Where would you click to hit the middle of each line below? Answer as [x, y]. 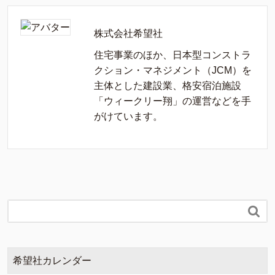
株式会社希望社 [128, 34]
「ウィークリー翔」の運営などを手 [172, 101]
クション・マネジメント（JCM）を [173, 71]
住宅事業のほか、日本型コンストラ [172, 55]
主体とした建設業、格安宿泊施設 [168, 86]
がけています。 [128, 117]
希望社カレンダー [52, 261]
